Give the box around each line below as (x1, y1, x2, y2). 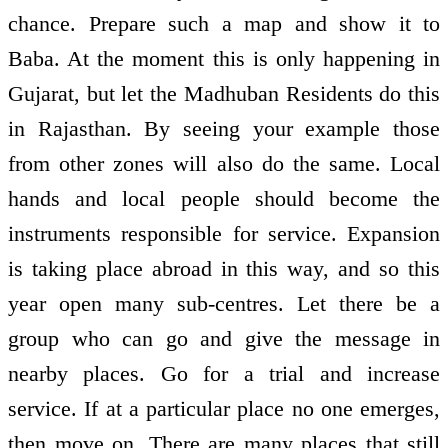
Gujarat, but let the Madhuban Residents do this (8, 80, 440, 106)
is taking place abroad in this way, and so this (8, 255, 440, 281)
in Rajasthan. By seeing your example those (8, 115, 440, 141)
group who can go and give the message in (8, 325, 440, 351)
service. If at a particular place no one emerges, (8, 395, 440, 421)
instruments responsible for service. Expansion (8, 220, 440, 246)
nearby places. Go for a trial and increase (8, 360, 440, 386)
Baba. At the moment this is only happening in (8, 45, 440, 71)
